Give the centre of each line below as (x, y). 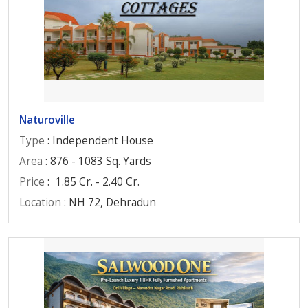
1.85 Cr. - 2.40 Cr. (98, 182)
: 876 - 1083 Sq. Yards (97, 161)
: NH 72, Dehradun (109, 202)
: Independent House (99, 141)
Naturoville (47, 120)
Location (40, 202)
